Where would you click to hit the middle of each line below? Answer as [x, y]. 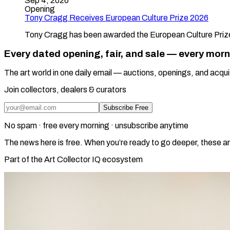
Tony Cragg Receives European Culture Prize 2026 [117, 18]
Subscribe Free [126, 108]
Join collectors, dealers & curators [65, 90]
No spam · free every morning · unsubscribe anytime [96, 126]
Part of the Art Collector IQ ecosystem [73, 160]
